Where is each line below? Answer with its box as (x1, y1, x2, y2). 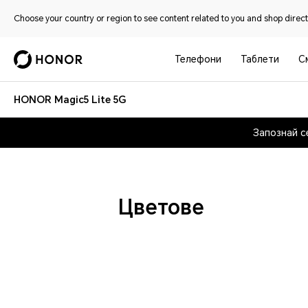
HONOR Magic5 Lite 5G (14, 94, 126, 105)
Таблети (241, 54, 280, 65)
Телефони (175, 54, 222, 65)
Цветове (118, 195, 204, 219)
